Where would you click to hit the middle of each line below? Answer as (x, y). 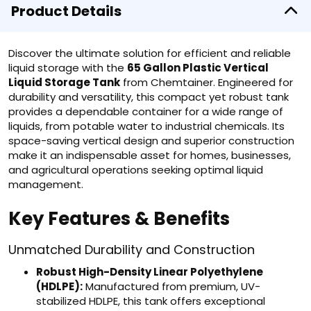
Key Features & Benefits (119, 219)
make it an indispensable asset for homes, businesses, (150, 155)
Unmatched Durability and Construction (132, 250)
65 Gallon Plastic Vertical (198, 68)
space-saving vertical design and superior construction (151, 141)
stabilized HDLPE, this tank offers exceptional (151, 301)
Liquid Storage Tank (64, 82)
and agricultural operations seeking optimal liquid (136, 170)
